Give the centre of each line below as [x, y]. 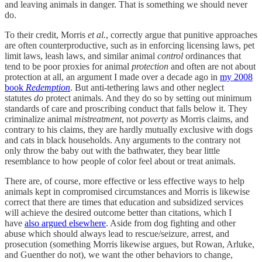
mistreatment [98, 119]
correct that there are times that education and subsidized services [124, 202]
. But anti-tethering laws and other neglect [147, 87]
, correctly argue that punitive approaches [182, 35]
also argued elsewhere [65, 223]
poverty [154, 119]
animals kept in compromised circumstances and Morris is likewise [127, 191]
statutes [19, 98]
